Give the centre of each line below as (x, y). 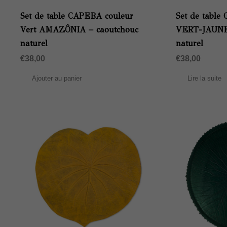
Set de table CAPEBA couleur (77, 16)
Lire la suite (205, 79)
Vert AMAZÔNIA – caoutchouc (79, 30)
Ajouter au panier (57, 79)
